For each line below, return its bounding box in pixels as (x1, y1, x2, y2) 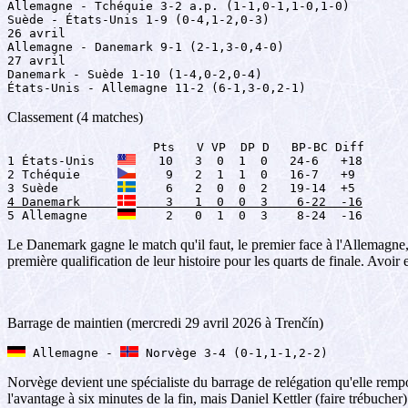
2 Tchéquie (7, 168, 117, 181)
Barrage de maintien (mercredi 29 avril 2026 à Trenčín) (7, 315, 323, 331)
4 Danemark (7, 195, 117, 209)
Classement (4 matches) (7, 109, 143, 125)
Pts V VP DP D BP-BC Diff (7, 140, 364, 154)
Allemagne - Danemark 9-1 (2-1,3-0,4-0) (7, 40, 284, 54)
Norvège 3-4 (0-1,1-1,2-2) (138, 346, 328, 360)
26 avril (7, 26, 66, 40)
